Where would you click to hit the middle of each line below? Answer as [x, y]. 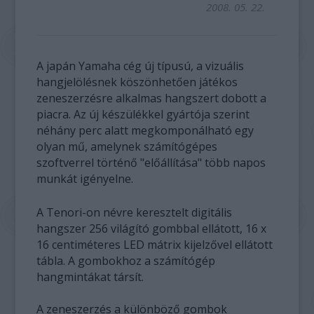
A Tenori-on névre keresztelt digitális [135, 212]
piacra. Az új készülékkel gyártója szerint [143, 114]
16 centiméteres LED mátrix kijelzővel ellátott [155, 245]
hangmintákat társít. [90, 277]
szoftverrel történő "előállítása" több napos [151, 163]
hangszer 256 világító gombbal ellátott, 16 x [152, 228]
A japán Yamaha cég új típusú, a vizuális [141, 66]
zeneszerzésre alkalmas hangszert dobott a [152, 98]
